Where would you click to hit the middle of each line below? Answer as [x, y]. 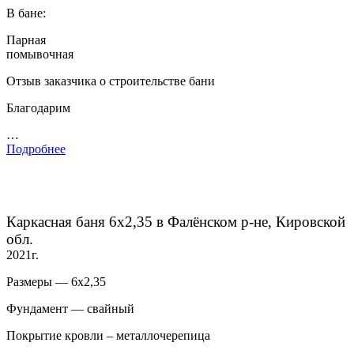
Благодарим [38, 108]
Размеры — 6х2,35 [56, 282]
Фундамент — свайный [70, 309]
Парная [26, 40]
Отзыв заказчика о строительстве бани [111, 81]
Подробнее [36, 149]
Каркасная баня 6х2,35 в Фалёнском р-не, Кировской [176, 222]
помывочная [40, 55]
